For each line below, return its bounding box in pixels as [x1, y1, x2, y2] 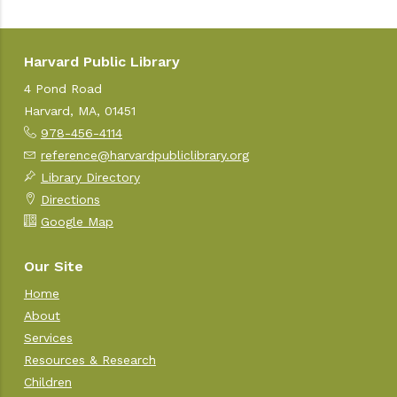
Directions [40, 191, 100, 206]
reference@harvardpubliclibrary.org [40, 147, 249, 162]
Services [23, 330, 73, 345]
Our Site [23, 257, 83, 275]
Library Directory [40, 169, 140, 184]
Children [23, 374, 72, 389]
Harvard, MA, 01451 [23, 103, 136, 118]
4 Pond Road [23, 81, 102, 96]
